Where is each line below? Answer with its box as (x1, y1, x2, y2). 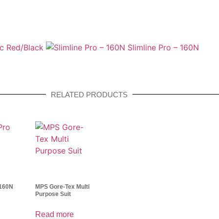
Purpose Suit (35, 190, 71, 197)
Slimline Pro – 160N (128, 42, 199, 52)
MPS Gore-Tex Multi (35, 183, 89, 190)
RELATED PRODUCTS (50, 90, 128, 99)
